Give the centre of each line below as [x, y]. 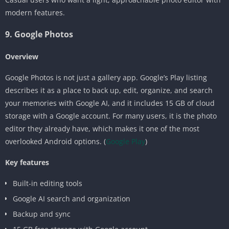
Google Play [125, 141]
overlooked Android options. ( [55, 141]
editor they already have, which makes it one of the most [102, 128]
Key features [27, 162]
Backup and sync [42, 214]
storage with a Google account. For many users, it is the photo [111, 116]
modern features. [35, 12]
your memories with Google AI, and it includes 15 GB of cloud [110, 103]
